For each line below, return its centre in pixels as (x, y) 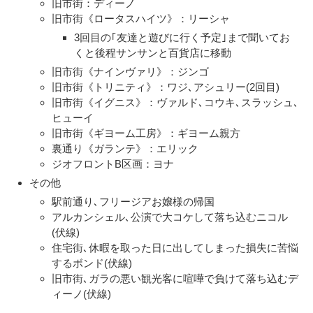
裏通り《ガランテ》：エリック (125, 148)
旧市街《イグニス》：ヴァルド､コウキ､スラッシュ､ (175, 102)
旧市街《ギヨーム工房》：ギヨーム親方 (146, 133)
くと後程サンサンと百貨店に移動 (153, 52)
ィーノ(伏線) (81, 293)
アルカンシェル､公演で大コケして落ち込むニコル (170, 217)
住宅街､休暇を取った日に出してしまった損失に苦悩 (175, 247)
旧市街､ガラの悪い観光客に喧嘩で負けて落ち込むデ (175, 278)
